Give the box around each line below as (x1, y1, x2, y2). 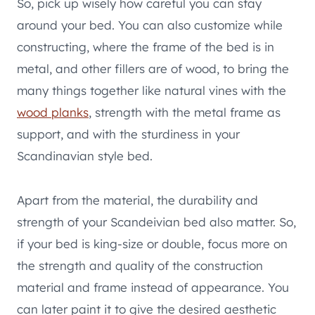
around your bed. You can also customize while (17, 17, 283, 32)
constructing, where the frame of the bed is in (17, 39, 274, 54)
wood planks (17, 104, 89, 120)
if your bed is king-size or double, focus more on (17, 236, 288, 251)
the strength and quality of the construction (17, 257, 263, 273)
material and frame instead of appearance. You (17, 279, 289, 295)
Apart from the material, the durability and (17, 192, 258, 207)
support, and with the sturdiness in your (17, 126, 240, 141)
